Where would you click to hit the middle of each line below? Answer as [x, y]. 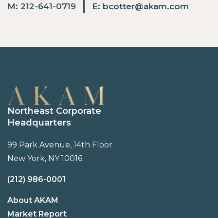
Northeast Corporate [54, 111]
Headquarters [39, 123]
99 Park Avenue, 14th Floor [60, 145]
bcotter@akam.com [146, 7]
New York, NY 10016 [45, 159]
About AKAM [33, 200]
